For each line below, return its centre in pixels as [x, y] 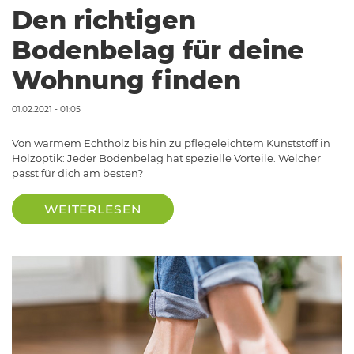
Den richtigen [104, 20]
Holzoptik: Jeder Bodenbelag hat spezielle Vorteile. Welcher [166, 158]
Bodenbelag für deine [158, 50]
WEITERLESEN [93, 209]
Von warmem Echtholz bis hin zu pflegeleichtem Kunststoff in [171, 143]
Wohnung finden [126, 80]
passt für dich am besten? [77, 173]
